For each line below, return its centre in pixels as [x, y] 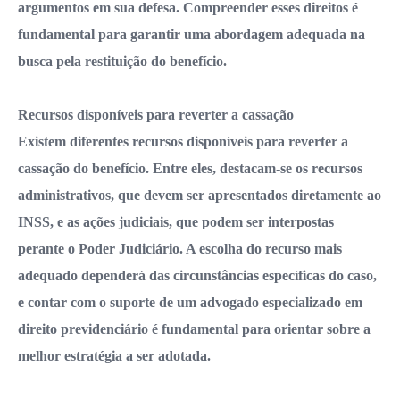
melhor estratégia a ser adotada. [114, 355]
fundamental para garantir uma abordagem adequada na [192, 34]
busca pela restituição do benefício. [122, 61]
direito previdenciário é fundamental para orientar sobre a [194, 329]
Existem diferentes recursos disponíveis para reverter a [183, 141]
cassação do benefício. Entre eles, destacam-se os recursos [190, 168]
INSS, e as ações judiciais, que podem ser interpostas [176, 221]
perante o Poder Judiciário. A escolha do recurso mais [180, 248]
